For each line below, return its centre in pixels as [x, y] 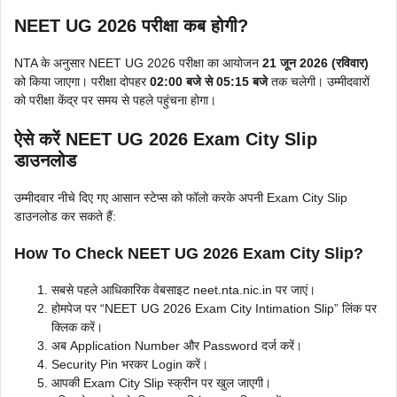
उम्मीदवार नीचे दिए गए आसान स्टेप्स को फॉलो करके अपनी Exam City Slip [181, 197]
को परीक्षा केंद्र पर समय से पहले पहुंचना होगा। [115, 100]
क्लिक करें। [77, 327]
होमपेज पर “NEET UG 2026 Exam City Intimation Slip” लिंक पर [214, 308]
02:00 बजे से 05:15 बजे [209, 81]
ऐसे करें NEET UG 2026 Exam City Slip [166, 139]
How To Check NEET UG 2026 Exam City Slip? [189, 253]
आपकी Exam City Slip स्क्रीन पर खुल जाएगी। [161, 382]
